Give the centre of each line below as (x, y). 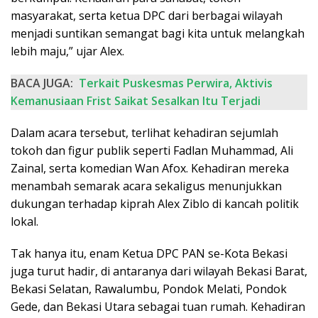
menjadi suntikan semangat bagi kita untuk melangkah (158, 34)
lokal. (24, 222)
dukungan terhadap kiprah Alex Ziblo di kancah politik (155, 204)
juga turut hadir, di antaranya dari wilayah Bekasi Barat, (159, 272)
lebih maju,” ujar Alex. (67, 51)
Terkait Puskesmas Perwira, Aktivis (176, 83)
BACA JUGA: (42, 83)
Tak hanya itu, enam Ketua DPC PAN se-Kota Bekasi (149, 254)
